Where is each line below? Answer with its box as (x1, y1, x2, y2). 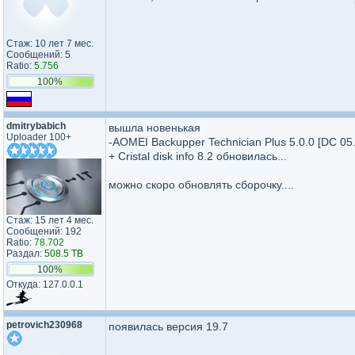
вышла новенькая (109, 121, 200, 134)
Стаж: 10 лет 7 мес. (6, 38, 94, 49)
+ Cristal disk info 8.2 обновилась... (109, 150, 287, 162)
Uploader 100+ (6, 132, 71, 143)
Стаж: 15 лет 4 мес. (6, 215, 94, 226)
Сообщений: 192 (6, 226, 82, 237)
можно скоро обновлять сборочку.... (109, 178, 294, 191)
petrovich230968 (6, 319, 82, 330)
